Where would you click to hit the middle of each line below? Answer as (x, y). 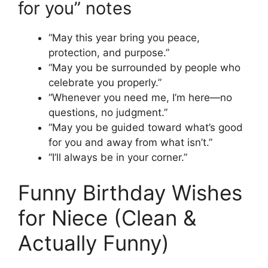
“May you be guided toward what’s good (146, 127)
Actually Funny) (94, 243)
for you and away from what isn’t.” (130, 142)
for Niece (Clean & (107, 218)
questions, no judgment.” (108, 112)
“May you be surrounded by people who (144, 67)
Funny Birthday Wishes (130, 193)
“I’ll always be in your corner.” (118, 157)
